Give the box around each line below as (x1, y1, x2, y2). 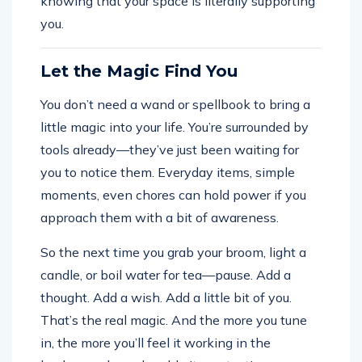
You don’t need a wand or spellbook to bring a (40, 95, 310, 112)
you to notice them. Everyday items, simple (40, 163, 295, 180)
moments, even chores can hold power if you (40, 186, 306, 203)
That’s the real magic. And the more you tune (40, 311, 307, 328)
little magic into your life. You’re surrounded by (40, 118, 309, 135)
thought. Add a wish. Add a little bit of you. (40, 288, 292, 305)
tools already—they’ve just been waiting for (40, 141, 299, 158)
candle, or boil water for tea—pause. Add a (40, 266, 291, 283)
